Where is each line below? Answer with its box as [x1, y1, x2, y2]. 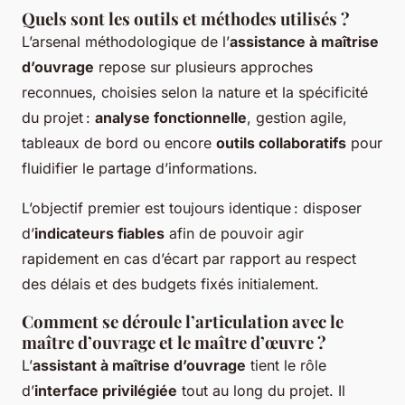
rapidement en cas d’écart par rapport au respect [22, 250, 356, 268]
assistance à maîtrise [230, 33, 379, 52]
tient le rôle [246, 356, 326, 375]
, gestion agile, [247, 108, 347, 127]
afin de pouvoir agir [165, 224, 304, 243]
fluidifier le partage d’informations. [22, 159, 258, 178]
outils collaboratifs [216, 134, 346, 153]
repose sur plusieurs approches [94, 58, 313, 77]
